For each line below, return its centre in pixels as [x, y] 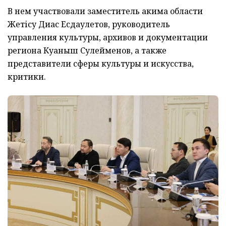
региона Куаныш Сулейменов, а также [87, 51]
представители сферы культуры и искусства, [101, 64]
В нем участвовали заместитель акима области [105, 11]
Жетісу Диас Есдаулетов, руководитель [89, 24]
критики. [27, 77]
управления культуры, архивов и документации [108, 38]
